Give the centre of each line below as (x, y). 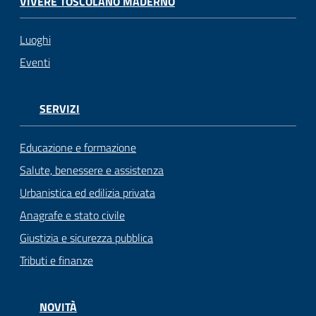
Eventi (35, 62)
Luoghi (35, 40)
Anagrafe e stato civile (72, 215)
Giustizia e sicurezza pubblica (86, 238)
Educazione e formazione (78, 148)
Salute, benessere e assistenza (92, 170)
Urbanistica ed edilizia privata (87, 193)
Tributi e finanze (56, 261)
